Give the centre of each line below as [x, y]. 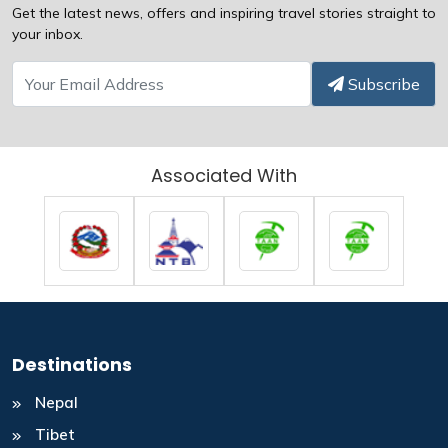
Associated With [224, 175]
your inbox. [47, 33]
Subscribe [381, 83]
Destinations [72, 364]
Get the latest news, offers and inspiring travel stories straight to [224, 12]
